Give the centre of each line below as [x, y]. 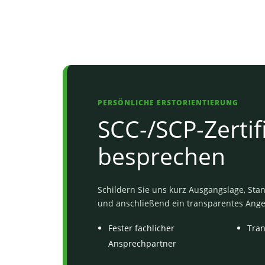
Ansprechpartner [142, 243]
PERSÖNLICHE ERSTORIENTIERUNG [168, 103]
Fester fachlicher [141, 228]
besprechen [161, 156]
